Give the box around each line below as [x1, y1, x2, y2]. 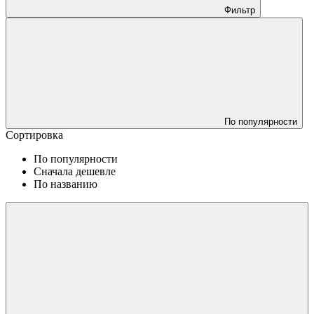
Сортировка [6, 128, 63, 141]
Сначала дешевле [34, 165, 116, 177]
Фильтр [224, 4, 255, 15]
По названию [34, 177, 97, 190]
